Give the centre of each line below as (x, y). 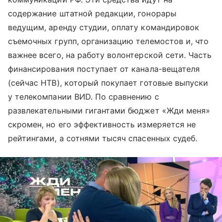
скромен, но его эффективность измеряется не (102, 124)
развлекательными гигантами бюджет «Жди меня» (109, 110)
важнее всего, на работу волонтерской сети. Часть (110, 55)
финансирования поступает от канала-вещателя (104, 69)
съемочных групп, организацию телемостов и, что (109, 41)
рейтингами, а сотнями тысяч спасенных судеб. (103, 138)
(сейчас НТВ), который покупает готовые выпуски (108, 83)
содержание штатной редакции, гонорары (92, 13)
